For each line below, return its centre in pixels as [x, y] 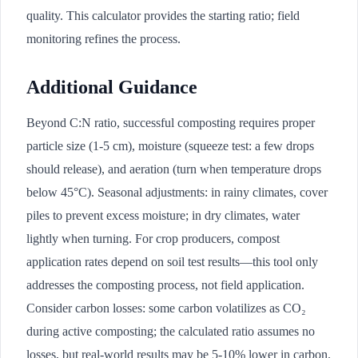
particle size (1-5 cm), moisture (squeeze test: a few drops [170, 146]
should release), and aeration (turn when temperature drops [174, 169]
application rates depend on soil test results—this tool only [172, 262]
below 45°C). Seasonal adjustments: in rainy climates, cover [177, 192]
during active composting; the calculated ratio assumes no [171, 331]
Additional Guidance [112, 87]
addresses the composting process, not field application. [165, 285]
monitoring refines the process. [103, 39]
